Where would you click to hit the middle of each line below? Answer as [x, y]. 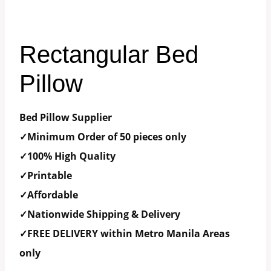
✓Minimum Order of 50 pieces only [103, 137]
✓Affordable [49, 195]
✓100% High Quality [67, 156]
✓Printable [46, 175]
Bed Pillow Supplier [66, 117]
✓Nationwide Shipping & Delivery [100, 214]
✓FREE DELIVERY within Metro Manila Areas [125, 233]
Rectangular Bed [109, 54]
